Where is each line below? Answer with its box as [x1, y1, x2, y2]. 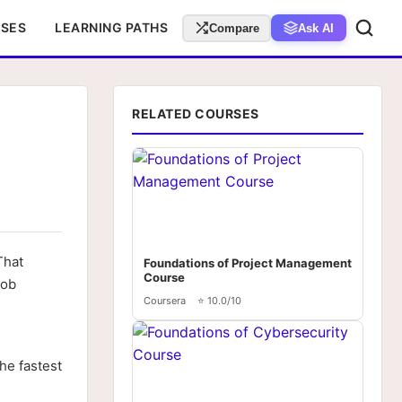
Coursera [144, 294, 186, 307]
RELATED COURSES [132, 106, 259, 121]
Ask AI [298, 21, 334, 35]
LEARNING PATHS [55, 20, 168, 35]
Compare [208, 21, 259, 35]
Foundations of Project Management [144, 256, 352, 270]
